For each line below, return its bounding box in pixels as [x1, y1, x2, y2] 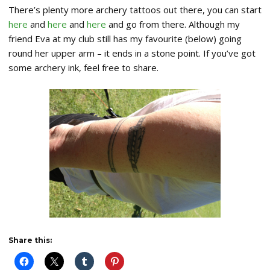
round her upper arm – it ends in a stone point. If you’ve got [8, 47, 256, 59]
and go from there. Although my [106, 18, 240, 30]
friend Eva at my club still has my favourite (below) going [8, 33, 242, 45]
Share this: [8, 236, 52, 245]
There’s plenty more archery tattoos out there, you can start [8, 4, 262, 16]
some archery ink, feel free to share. [8, 61, 159, 74]
